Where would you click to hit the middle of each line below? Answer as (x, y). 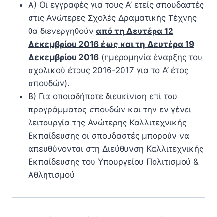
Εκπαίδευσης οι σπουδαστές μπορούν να (109, 136)
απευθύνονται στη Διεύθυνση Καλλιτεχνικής (116, 149)
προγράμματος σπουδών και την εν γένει (110, 109)
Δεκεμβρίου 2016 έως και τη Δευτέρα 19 (111, 44)
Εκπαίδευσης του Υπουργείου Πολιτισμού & (113, 162)
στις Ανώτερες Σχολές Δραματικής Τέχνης (112, 18)
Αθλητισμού (51, 175)
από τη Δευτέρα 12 (135, 31)
